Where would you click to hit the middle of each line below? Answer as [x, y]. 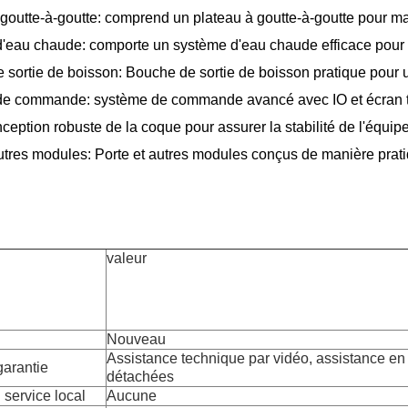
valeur [127, 258]
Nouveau [136, 339]
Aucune [132, 395]
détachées [140, 376]
